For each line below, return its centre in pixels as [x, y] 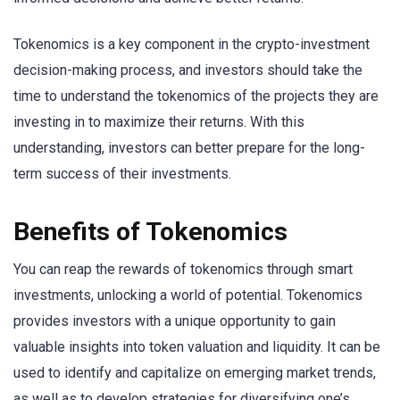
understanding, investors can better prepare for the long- [189, 148]
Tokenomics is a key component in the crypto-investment [192, 45]
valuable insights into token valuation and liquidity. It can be [197, 346]
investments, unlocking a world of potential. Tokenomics [188, 295]
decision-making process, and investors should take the [188, 71]
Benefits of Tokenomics [150, 231]
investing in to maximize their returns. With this [159, 122]
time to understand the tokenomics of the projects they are [196, 96]
